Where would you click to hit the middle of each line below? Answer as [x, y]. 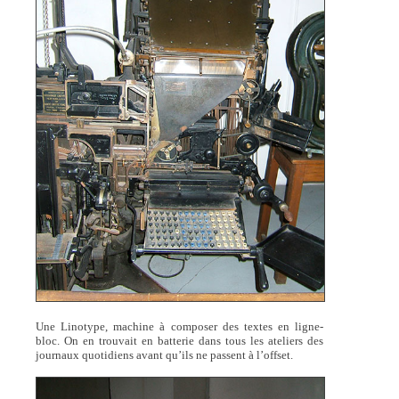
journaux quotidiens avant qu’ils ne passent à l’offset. [164, 355]
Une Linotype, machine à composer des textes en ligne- [179, 327]
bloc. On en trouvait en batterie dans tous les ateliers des [179, 341]
